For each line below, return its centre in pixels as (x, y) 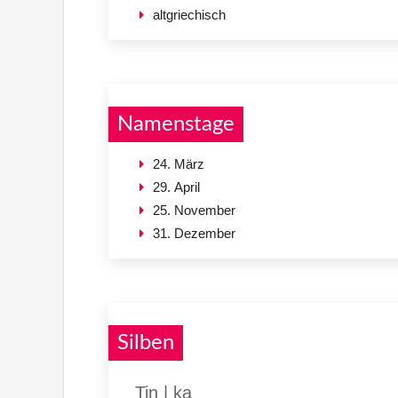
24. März (179, 163)
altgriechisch (189, 14)
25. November (194, 210)
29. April (176, 187)
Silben (146, 342)
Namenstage (176, 124)
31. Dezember (194, 233)
